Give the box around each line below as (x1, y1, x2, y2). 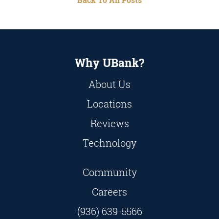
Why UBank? (75, 55, 144, 70)
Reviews (90, 116, 129, 130)
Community (82, 165, 137, 179)
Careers (92, 185, 127, 198)
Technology (83, 136, 136, 150)
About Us (88, 77, 131, 91)
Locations (87, 97, 132, 110)
